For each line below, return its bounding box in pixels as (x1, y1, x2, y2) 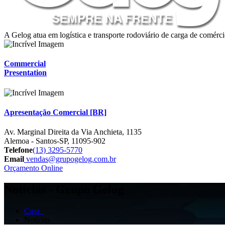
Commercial (4, 59, 46, 68)
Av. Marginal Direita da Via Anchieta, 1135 (4, 128, 142, 137)
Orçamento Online (4, 164, 63, 173)
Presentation (4, 68, 47, 77)
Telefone (4, 146, 33, 155)
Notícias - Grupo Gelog (4, 182, 124, 196)
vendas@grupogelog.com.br (26, 155, 116, 164)
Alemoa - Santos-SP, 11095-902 (4, 137, 105, 146)
